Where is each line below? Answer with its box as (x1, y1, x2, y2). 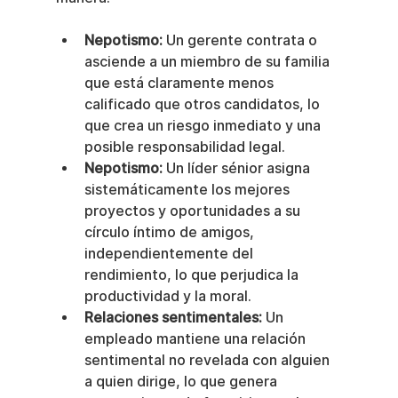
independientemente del (84, 245, 257, 263)
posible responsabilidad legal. (84, 139, 285, 156)
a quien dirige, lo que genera (84, 373, 281, 391)
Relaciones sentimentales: (84, 309, 262, 327)
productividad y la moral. (84, 288, 251, 306)
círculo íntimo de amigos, (84, 224, 258, 242)
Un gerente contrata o (162, 32, 321, 50)
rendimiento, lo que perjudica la (84, 267, 302, 284)
